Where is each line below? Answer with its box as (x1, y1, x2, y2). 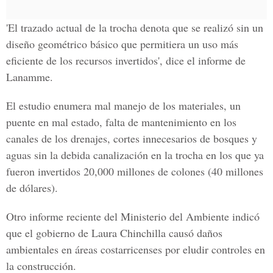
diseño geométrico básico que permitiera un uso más (6, 37, 238, 51)
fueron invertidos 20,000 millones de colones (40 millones (6, 164, 263, 179)
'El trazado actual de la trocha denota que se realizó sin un (6, 20, 263, 35)
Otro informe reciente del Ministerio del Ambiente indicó (6, 209, 260, 224)
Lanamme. (6, 69, 53, 84)
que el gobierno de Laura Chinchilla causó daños (6, 225, 222, 240)
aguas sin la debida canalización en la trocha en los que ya (6, 147, 264, 162)
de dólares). (6, 180, 58, 195)
